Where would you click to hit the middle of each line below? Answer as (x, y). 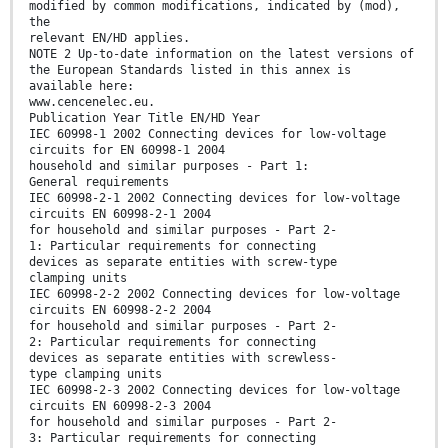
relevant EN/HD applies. (109, 38)
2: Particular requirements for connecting (172, 342)
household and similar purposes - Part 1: (169, 166)
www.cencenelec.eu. (92, 102)
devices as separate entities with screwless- (183, 358)
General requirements (99, 182)
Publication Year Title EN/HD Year (144, 118)
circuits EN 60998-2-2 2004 (120, 310)
